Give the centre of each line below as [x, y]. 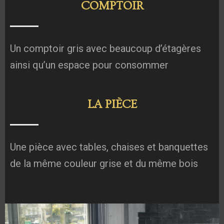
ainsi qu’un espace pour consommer [89, 65]
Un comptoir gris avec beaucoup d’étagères [105, 48]
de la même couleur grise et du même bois [104, 163]
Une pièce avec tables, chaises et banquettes [109, 147]
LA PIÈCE [112, 104]
